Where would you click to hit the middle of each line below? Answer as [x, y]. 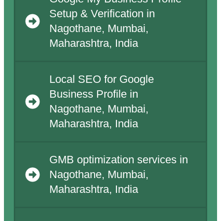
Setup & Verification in [102, 14]
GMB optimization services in [118, 160]
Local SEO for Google [101, 80]
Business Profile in [93, 94]
